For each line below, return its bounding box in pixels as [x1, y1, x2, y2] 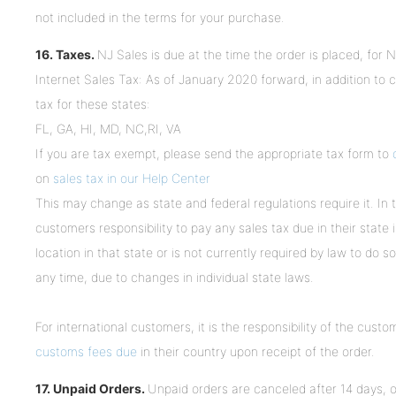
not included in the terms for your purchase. [35, 10, 285, 26]
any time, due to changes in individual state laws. [35, 270, 314, 286]
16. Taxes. [35, 47, 97, 63]
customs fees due [35, 344, 137, 360]
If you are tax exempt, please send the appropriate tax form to [35, 146, 392, 162]
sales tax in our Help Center [53, 171, 210, 187]
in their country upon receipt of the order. [137, 344, 375, 360]
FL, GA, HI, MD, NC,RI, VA [35, 121, 181, 137]
